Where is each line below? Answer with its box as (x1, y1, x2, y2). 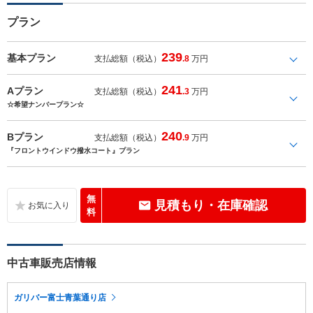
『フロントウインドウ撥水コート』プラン (7, 146, 140, 154)
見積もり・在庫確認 (154, 198, 268, 212)
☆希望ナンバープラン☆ (7, 100, 84, 108)
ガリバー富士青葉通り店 (14, 292, 106, 303)
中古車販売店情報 (7, 256, 96, 269)
